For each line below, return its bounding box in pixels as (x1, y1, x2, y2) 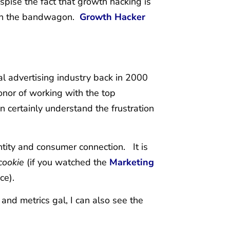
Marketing (109, 156, 154, 168)
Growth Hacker (80, 10, 145, 23)
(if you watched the (24, 156, 109, 168)
